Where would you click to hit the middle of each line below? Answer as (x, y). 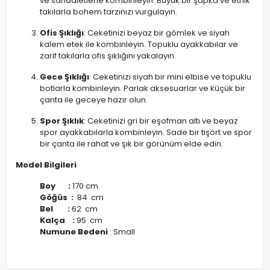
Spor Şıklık (62, 121)
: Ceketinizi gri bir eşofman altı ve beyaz (161, 121)
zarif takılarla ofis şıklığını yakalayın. (108, 56)
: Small (122, 232)
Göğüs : (58, 198)
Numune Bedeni (75, 232)
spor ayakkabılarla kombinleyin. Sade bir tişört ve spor (146, 133)
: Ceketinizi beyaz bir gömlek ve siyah (157, 33)
